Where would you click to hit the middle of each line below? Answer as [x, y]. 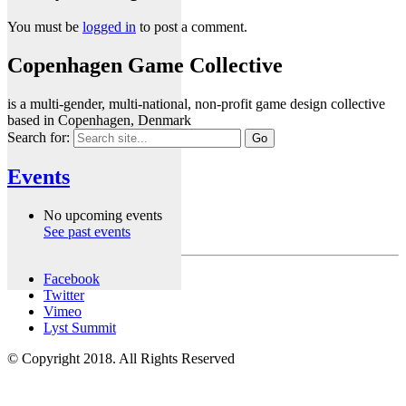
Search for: [39, 137]
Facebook [72, 279]
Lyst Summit [80, 328]
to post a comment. [192, 26]
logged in [109, 26]
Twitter [64, 295]
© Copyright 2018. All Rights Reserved [121, 359]
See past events [87, 232]
